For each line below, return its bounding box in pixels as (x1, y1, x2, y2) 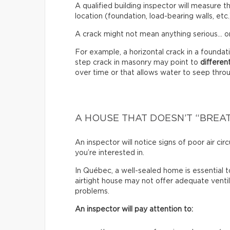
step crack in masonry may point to (75, 59, 200, 66)
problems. (75, 187, 109, 195)
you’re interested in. (75, 149, 144, 157)
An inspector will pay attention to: (75, 205, 193, 213)
